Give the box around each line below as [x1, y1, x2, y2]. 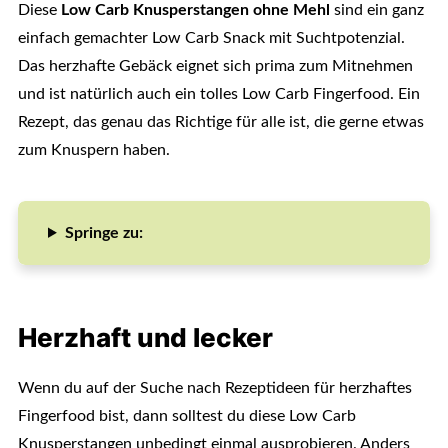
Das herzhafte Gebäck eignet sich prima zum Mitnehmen [17, 58, 413, 74]
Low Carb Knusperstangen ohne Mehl [60, 2, 330, 18]
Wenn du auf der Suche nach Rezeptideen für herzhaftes [17, 380, 412, 396]
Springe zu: [64, 225, 143, 241]
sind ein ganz [329, 2, 424, 18]
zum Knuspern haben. [17, 142, 170, 158]
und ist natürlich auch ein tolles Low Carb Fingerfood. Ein [17, 86, 420, 102]
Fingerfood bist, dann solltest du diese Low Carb [17, 408, 356, 424]
